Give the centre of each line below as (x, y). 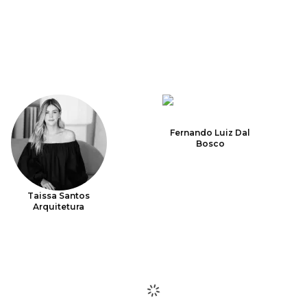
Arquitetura (59, 207)
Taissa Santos (59, 196)
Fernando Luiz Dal (210, 133)
